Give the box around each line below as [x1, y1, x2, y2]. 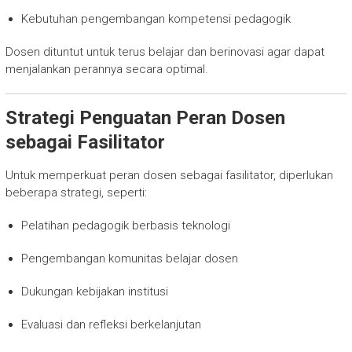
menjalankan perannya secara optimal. [5, 61, 208, 76]
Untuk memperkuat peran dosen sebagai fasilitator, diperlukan [5, 167, 333, 182]
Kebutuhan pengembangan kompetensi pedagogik [20, 11, 291, 26]
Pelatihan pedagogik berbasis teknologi [20, 218, 230, 233]
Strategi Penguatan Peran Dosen [5, 106, 285, 129]
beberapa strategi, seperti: [5, 185, 147, 200]
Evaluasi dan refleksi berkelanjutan [20, 317, 201, 332]
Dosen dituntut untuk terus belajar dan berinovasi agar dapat [5, 44, 324, 59]
